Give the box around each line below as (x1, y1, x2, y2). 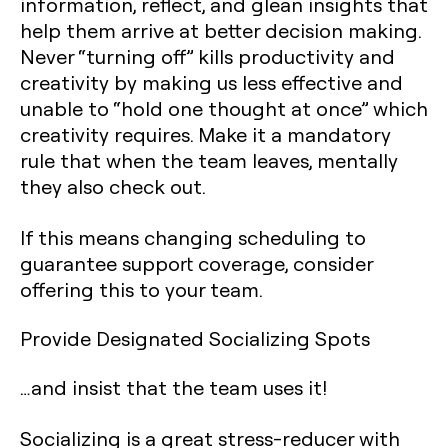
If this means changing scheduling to (20, 224, 366, 250)
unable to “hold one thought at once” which (20, 95, 428, 121)
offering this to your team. (20, 276, 263, 302)
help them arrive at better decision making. (20, 17, 421, 43)
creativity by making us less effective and (20, 69, 403, 95)
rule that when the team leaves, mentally (20, 147, 398, 173)
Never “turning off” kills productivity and (20, 43, 395, 69)
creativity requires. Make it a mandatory (20, 121, 391, 147)
